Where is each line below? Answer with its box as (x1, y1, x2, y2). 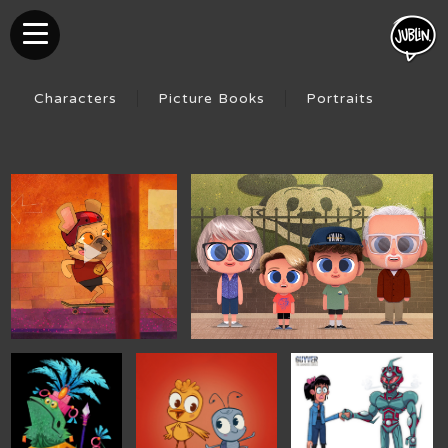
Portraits (305, 90, 374, 107)
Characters (33, 90, 117, 107)
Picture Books (157, 90, 265, 107)
